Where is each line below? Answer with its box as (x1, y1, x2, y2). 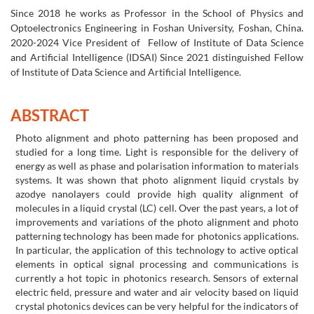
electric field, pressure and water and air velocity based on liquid (15, 286, 299, 299)
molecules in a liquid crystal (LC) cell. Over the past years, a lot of (15, 202, 299, 214)
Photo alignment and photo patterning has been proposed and (15, 132, 299, 144)
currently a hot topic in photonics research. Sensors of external (15, 272, 299, 285)
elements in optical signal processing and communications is (15, 258, 299, 271)
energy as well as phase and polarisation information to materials (15, 160, 299, 172)
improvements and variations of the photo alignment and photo (15, 216, 299, 228)
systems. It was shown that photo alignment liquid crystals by (15, 174, 299, 186)
